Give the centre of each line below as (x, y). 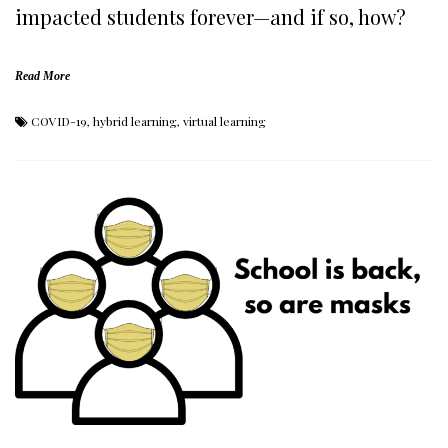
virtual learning (224, 121)
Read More (42, 76)
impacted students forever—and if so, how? (210, 17)
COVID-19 (59, 121)
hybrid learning (135, 121)
